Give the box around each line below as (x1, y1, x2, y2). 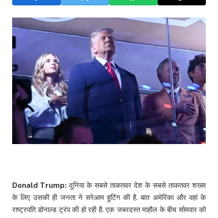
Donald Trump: (12, 181, 67, 190)
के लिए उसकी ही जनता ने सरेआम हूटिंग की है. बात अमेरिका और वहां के (12, 193, 206, 202)
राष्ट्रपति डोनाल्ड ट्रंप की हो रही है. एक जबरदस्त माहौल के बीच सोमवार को (12, 205, 206, 214)
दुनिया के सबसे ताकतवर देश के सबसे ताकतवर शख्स (69, 181, 206, 190)
